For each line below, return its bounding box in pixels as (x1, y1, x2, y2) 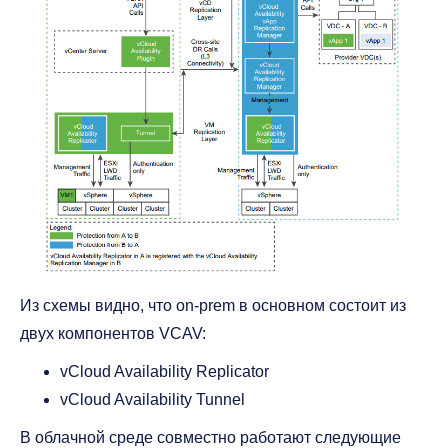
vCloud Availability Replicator (60, 363, 269, 381)
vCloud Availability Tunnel (60, 391, 245, 409)
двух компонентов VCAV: (20, 325, 206, 343)
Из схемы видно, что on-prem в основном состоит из (20, 297, 406, 315)
